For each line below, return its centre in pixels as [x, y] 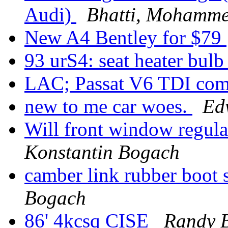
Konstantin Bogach [102, 152]
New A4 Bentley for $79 [125, 38]
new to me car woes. [108, 106]
